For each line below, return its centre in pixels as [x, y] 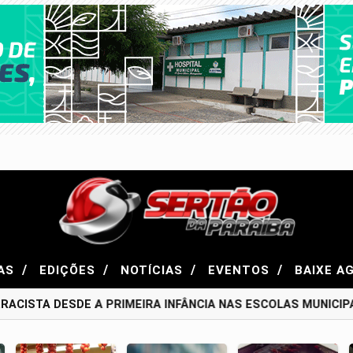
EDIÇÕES [69, 270]
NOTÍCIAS [154, 270]
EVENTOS [241, 270]
